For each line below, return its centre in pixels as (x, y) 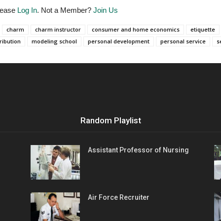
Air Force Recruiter (119, 197)
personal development (119, 41)
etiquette (203, 29)
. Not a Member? (65, 10)
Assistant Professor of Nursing (138, 150)
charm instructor (58, 29)
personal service (183, 41)
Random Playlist (110, 120)
